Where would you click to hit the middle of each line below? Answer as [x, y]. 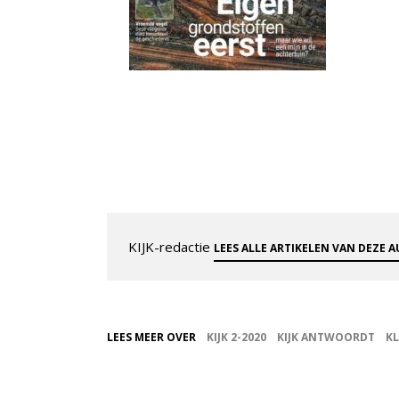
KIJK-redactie [171, 246]
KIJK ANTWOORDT [326, 337]
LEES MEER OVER [151, 337]
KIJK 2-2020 [236, 337]
